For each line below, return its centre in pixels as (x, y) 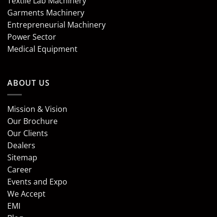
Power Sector (32, 37)
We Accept (26, 194)
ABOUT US (29, 83)
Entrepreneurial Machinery (56, 24)
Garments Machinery (46, 12)
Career (20, 170)
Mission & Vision (37, 109)
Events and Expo (37, 182)
